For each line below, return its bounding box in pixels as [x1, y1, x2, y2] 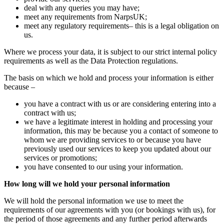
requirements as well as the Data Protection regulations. [4, 56, 178, 65]
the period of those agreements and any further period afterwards [4, 214, 207, 223]
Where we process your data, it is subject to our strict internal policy [4, 47, 217, 56]
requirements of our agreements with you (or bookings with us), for [4, 205, 215, 214]
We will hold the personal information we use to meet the [4, 196, 183, 205]
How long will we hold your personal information [4, 179, 170, 188]
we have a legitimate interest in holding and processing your [24, 117, 212, 126]
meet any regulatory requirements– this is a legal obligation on [24, 21, 219, 30]
